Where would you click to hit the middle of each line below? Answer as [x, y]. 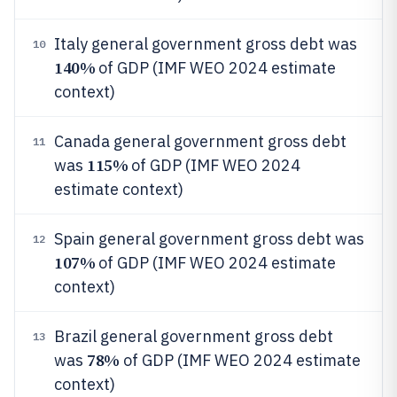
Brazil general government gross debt [194, 336]
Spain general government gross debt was [209, 239]
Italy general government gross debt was [206, 44]
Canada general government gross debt [200, 141]
